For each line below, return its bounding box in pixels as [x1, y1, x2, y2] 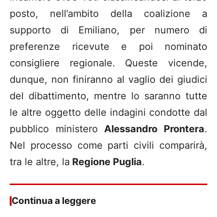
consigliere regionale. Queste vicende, [10, 57, 207, 69]
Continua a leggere [12, 195, 96, 207]
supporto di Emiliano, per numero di [10, 24, 207, 36]
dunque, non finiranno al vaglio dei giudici [10, 74, 207, 86]
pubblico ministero [10, 123, 98, 135]
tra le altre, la [10, 156, 70, 168]
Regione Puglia [70, 156, 142, 168]
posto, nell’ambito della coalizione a [10, 8, 207, 20]
